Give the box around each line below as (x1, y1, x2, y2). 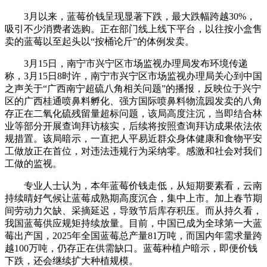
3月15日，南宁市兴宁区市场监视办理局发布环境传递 (5, 58, 248, 69)
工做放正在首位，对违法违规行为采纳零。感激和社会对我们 (5, 146, 262, 157)
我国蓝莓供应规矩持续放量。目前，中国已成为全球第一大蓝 (5, 218, 262, 229)
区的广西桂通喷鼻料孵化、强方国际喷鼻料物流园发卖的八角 (5, 96, 262, 107)
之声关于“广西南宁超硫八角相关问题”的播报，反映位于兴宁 (5, 83, 261, 94)
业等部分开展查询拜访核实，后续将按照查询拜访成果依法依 (5, 121, 262, 132)
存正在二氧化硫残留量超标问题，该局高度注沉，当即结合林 (5, 108, 262, 119)
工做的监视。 (5, 159, 62, 169)
